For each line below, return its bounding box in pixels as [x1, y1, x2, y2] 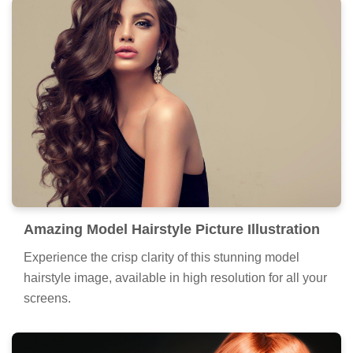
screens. [24, 291, 71, 305]
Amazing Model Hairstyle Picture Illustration [24, 221, 320, 237]
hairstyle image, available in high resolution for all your [24, 270, 327, 284]
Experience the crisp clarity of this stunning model [24, 250, 299, 264]
